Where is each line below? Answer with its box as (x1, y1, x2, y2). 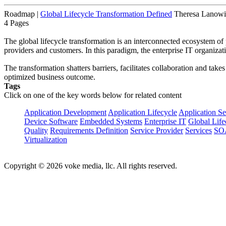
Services (185, 126, 212, 135)
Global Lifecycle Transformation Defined (40, 9, 172, 18)
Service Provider (130, 126, 183, 135)
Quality (24, 126, 48, 135)
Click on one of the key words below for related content (4, 90, 182, 99)
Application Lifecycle (108, 107, 177, 117)
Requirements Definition (50, 126, 128, 135)
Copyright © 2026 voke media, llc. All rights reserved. (4, 161, 177, 170)
